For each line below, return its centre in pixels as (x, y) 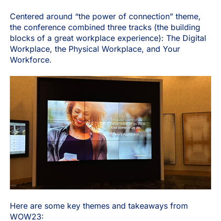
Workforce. (31, 59)
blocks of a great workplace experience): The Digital (108, 38)
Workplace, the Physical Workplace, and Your (95, 49)
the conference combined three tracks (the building (105, 27)
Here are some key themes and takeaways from (99, 205)
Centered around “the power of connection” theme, (105, 16)
